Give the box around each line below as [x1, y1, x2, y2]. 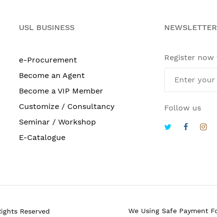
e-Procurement [19, 55, 77, 64]
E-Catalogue [19, 132, 65, 142]
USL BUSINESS [19, 22, 75, 32]
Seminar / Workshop [19, 117, 96, 126]
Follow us [164, 103, 201, 112]
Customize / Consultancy [19, 101, 115, 111]
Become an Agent [19, 70, 85, 80]
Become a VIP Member [19, 86, 103, 95]
